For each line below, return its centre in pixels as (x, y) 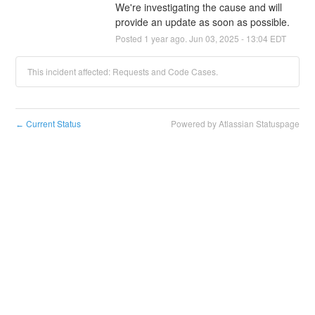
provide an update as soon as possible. (202, 21)
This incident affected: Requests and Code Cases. (123, 71)
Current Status (53, 123)
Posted (129, 38)
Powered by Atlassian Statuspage (235, 123)
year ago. (169, 38)
